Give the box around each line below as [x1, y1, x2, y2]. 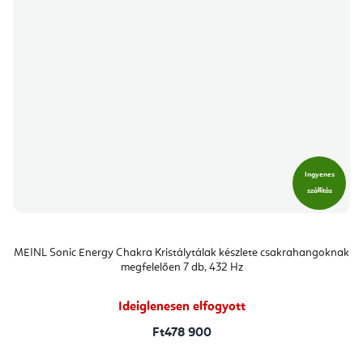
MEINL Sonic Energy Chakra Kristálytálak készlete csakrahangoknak [14, 246, 349, 258]
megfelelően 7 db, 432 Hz [120, 261, 243, 273]
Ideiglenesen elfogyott [117, 300, 246, 314]
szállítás [306, 186, 332, 194]
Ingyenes [304, 170, 335, 178]
